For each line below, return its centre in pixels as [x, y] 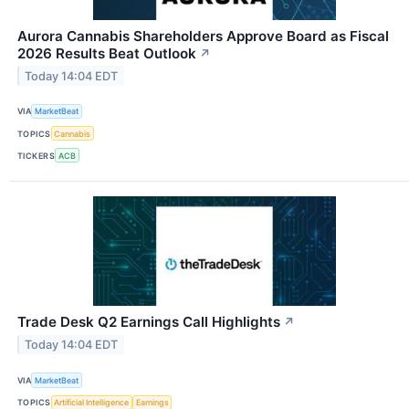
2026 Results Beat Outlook [107, 53]
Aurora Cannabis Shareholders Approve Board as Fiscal [203, 36]
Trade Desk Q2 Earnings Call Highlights [149, 322]
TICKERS [37, 155]
